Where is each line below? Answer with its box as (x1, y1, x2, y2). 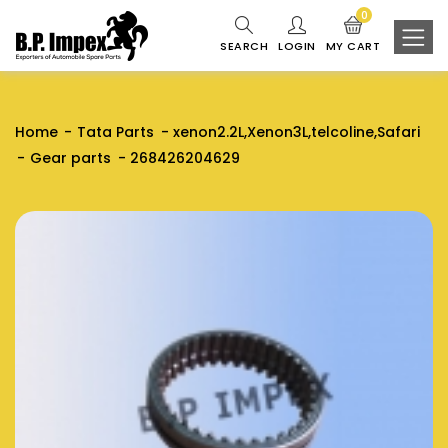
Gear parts (30, 148, 112, 168)
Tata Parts (77, 122, 155, 142)
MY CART (325, 38, 381, 54)
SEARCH (220, 38, 269, 54)
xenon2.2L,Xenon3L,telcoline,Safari (173, 122, 421, 142)
